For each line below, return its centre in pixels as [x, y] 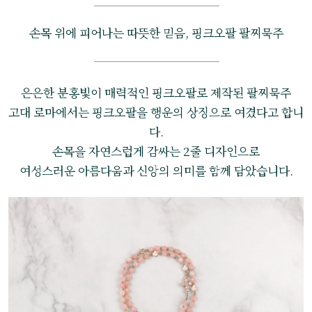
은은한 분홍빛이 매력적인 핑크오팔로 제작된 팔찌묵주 [156, 93]
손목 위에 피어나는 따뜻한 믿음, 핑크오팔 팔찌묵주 [156, 33]
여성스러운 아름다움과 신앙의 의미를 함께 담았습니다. [156, 171]
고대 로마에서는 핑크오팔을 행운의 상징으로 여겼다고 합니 [156, 112]
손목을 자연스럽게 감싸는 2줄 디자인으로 [156, 151]
